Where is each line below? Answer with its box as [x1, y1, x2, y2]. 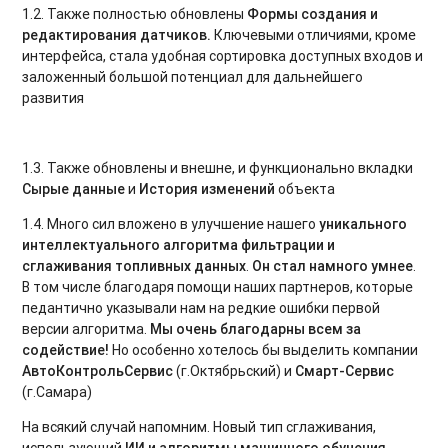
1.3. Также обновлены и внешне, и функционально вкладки [22, 158, 414, 177]
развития [22, 88, 85, 107]
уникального [319, 214, 408, 233]
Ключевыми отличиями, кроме [214, 25, 417, 44]
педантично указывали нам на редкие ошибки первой [22, 298, 381, 317]
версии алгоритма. [22, 319, 151, 338]
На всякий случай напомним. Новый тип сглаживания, [22, 417, 377, 436]
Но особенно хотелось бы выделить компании [109, 340, 419, 359]
